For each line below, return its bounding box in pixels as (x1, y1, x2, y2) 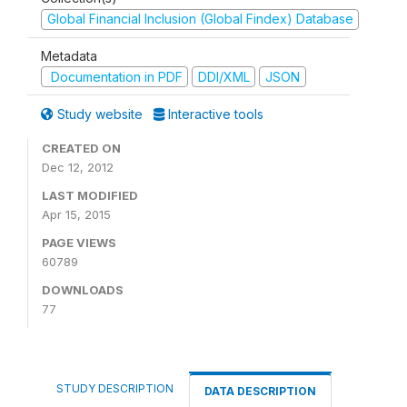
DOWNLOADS (42, 283, 124, 297)
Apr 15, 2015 (42, 207, 111, 222)
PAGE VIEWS (42, 235, 116, 250)
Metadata (41, 47, 97, 64)
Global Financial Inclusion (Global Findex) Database (46, 11, 353, 26)
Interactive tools (164, 106, 263, 122)
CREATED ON (42, 141, 121, 155)
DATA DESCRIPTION (204, 384, 316, 398)
